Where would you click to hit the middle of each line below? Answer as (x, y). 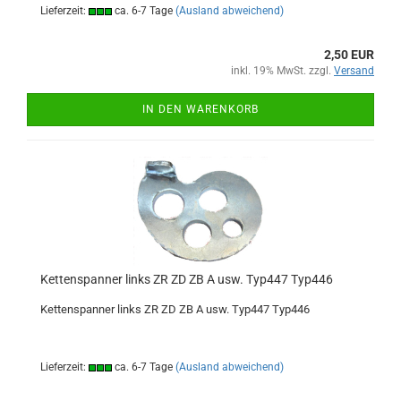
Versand (354, 71)
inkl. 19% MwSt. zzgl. (282, 71)
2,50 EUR (349, 55)
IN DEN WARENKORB (200, 109)
